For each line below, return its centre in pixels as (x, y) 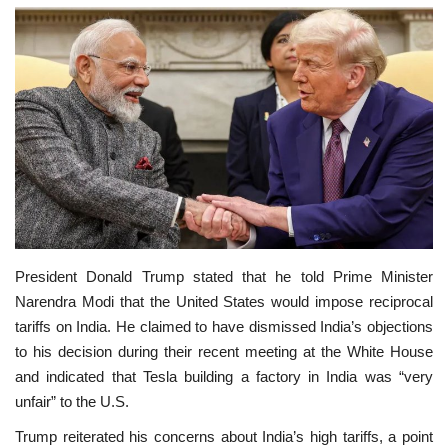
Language (51, 249)
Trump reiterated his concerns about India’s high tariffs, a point (224, 436)
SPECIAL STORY (71, 45)
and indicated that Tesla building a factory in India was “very (224, 376)
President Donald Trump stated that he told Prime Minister (224, 276)
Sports (40, 147)
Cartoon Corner (74, 198)
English (47, 286)
